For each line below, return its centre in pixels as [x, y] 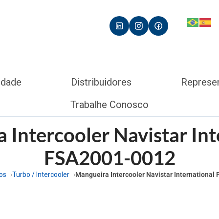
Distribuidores [101, 82]
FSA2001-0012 [109, 158]
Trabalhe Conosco [109, 104]
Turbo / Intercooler [41, 174]
